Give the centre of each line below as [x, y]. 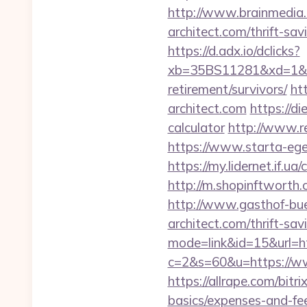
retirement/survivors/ [227, 89]
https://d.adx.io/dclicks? [234, 51]
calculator [196, 127]
